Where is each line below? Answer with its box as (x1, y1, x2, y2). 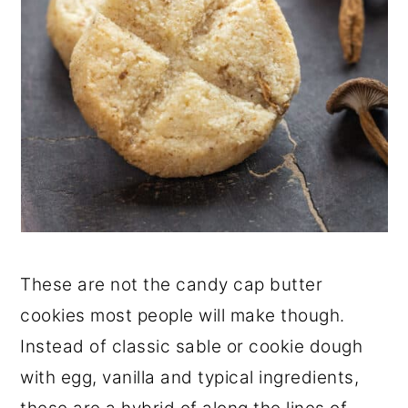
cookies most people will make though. (20, 305, 345, 326)
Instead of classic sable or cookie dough (20, 336, 363, 357)
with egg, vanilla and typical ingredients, (20, 367, 360, 388)
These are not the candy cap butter (20, 274, 323, 295)
